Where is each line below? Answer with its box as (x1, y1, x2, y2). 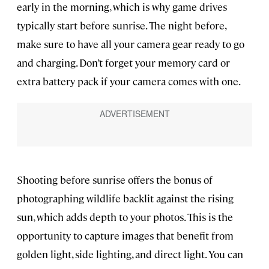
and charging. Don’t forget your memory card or (17, 56, 230, 70)
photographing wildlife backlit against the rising (17, 192, 234, 205)
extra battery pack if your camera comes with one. (17, 74, 241, 88)
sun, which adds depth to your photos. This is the (17, 210, 233, 224)
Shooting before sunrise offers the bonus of (17, 173, 213, 187)
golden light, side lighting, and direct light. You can (17, 247, 243, 261)
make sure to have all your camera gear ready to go (17, 37, 244, 51)
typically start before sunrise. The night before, (17, 19, 226, 32)
